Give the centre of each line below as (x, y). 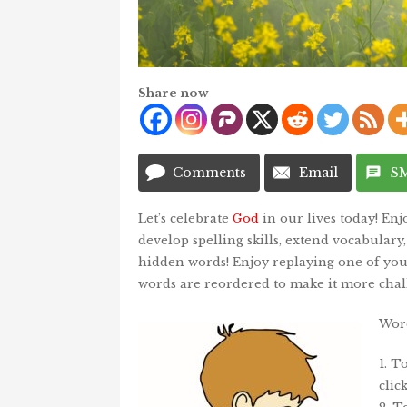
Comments (209, 172)
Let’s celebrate (185, 218)
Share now (174, 93)
